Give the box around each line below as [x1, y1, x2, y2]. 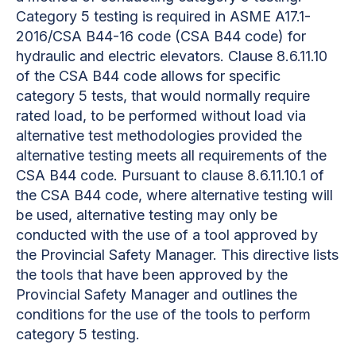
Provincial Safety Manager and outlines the [16, 285, 297, 303]
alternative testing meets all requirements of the [16, 146, 327, 164]
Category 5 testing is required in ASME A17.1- [16, 7, 311, 25]
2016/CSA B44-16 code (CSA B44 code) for [16, 27, 306, 44]
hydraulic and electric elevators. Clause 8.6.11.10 [16, 47, 327, 64]
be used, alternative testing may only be [16, 206, 277, 223]
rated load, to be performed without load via [16, 106, 306, 124]
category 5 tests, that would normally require [16, 87, 310, 104]
